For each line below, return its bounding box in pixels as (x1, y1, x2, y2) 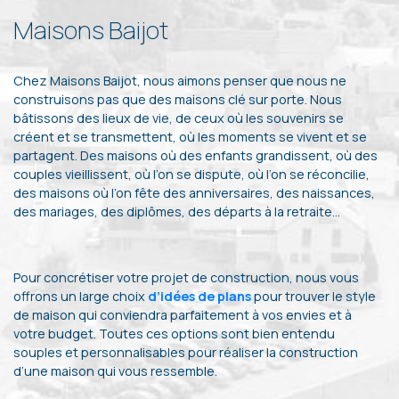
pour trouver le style (251, 288, 376, 305)
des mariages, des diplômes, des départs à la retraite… (13, 203, 340, 221)
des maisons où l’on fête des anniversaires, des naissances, (13, 184, 375, 202)
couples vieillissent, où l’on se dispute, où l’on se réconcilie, (13, 166, 370, 183)
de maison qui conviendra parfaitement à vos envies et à (13, 306, 352, 324)
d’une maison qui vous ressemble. (13, 362, 217, 380)
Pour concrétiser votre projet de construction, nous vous (13, 269, 359, 287)
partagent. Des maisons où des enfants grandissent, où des (13, 147, 378, 165)
